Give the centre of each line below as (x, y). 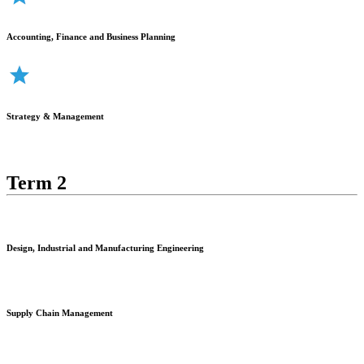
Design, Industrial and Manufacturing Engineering (106, 248)
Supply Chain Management (60, 313)
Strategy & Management (55, 116)
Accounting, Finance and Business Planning (91, 36)
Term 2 (37, 182)
